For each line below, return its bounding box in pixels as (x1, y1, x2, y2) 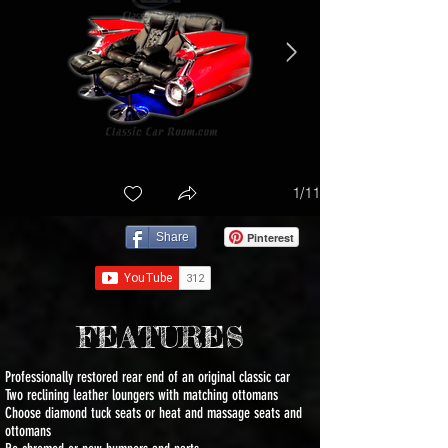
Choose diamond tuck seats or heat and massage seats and (5, 403, 302, 422)
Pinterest (247, 229, 294, 245)
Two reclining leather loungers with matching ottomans (5, 385, 278, 404)
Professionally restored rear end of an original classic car (5, 367, 290, 386)
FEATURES (76, 318, 244, 355)
